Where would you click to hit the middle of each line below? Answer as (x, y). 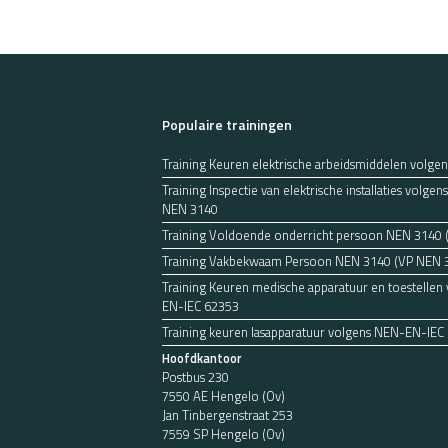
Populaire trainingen (227, 124)
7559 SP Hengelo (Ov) (223, 434)
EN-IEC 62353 (200, 306)
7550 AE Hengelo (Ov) (223, 396)
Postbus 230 (195, 377)
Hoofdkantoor (202, 358)
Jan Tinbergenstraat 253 (227, 415)
